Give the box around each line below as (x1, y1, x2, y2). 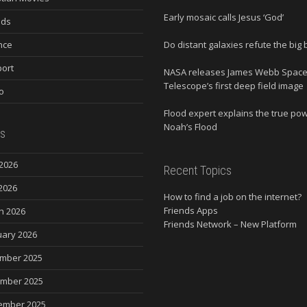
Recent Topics (164, 162, 232, 177)
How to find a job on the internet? (164, 190, 302, 203)
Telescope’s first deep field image (164, 79, 304, 92)
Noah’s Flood (164, 120, 217, 133)
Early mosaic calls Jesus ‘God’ (164, 10, 284, 23)
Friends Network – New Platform (164, 217, 297, 230)
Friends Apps (164, 204, 218, 217)
